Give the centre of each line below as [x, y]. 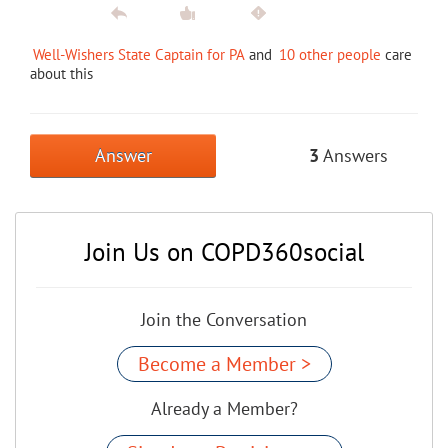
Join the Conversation [224, 319]
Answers [353, 155]
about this [61, 73]
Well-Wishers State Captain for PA [139, 54]
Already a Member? [224, 408]
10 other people [330, 54]
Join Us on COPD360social [224, 251]
